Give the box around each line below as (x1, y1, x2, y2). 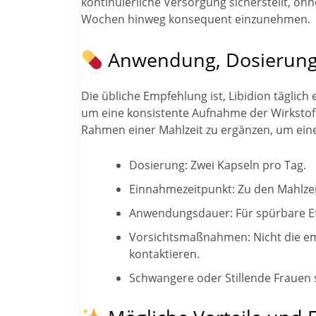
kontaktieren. (128, 245, 200, 262)
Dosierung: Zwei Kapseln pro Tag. (128, 157, 306, 173)
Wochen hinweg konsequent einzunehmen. (81, 11, 310, 27)
